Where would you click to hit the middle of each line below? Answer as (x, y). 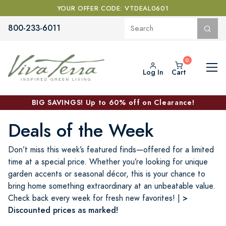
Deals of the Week (81, 130)
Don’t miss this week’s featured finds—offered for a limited (111, 150)
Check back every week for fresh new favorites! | (95, 198)
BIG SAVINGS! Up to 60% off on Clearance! (113, 102)
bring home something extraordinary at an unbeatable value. (112, 186)
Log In (153, 72)
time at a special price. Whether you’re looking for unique (108, 162)
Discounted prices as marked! (63, 210)
